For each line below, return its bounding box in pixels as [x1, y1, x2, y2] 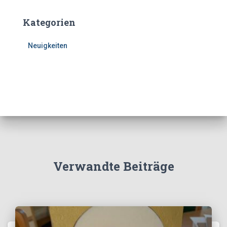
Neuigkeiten [28, 42, 67, 50]
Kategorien [23, 16, 75, 29]
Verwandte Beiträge [53, 158, 174, 175]
